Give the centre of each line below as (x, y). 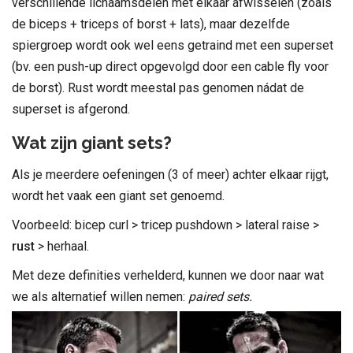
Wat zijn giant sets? (92, 142)
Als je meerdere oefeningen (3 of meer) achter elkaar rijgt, (170, 174)
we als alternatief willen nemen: (100, 296)
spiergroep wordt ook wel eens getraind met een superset (173, 45)
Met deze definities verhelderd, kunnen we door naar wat (168, 275)
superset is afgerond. (71, 109)
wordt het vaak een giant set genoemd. (118, 195)
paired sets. (220, 296)
